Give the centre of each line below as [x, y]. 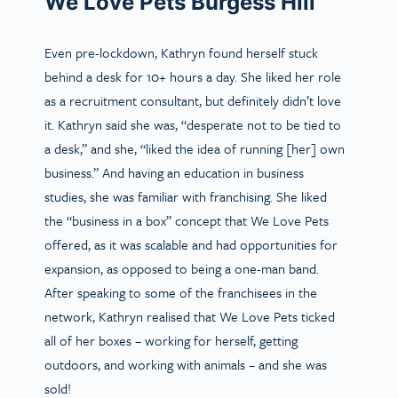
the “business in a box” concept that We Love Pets [187, 220]
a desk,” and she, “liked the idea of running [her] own [195, 148]
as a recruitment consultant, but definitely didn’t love [193, 100]
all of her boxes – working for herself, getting [171, 340]
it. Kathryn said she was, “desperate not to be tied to [193, 124]
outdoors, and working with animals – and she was [186, 364]
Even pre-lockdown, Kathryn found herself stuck [181, 52]
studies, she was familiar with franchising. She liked [186, 196]
